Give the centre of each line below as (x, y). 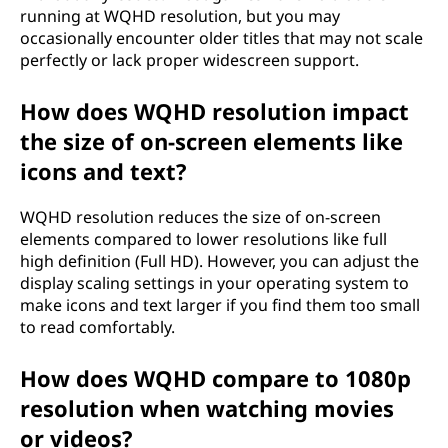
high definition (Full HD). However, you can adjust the (219, 261)
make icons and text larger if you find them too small (220, 305)
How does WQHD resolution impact (214, 111)
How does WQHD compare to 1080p (215, 378)
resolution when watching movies (207, 408)
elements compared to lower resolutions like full (203, 239)
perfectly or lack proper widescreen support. (189, 60)
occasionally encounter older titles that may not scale (221, 38)
